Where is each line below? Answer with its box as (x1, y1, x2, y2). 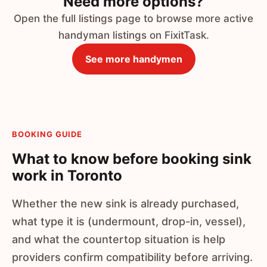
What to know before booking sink (12, 150, 252, 167)
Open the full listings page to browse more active (14, 13, 253, 24)
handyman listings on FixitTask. (58, 29, 209, 41)
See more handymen (85, 53, 182, 65)
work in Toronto (12, 167, 122, 184)
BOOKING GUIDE (12, 129, 83, 139)
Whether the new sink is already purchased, (12, 197, 239, 210)
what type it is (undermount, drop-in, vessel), (12, 215, 246, 228)
